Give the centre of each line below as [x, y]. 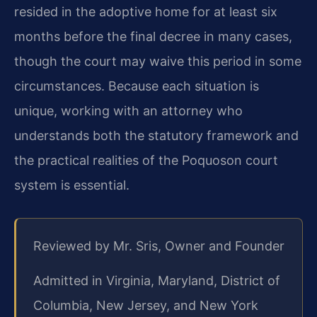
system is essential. [72, 185]
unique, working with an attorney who [128, 111]
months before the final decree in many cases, [153, 37]
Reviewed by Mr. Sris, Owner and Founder [159, 246]
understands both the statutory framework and [156, 136]
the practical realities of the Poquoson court [146, 161]
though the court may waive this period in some [158, 62]
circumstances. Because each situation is [137, 86]
